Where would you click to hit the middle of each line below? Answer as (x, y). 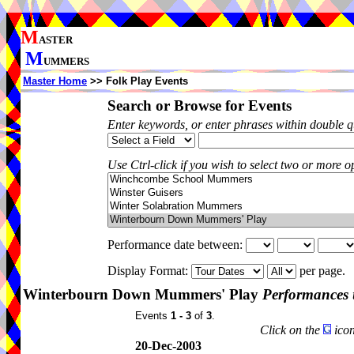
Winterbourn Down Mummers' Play (143, 294)
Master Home (55, 81)
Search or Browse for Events (200, 105)
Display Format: (149, 271)
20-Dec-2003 (168, 346)
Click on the (292, 330)
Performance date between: (177, 245)
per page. (324, 271)
